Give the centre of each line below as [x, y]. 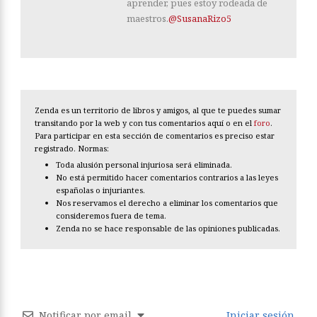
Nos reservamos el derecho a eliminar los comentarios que [167, 203]
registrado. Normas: [72, 149]
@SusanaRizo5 [200, 19]
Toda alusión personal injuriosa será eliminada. [144, 165]
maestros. [148, 19]
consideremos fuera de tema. [111, 216]
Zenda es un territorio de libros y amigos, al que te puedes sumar [158, 110]
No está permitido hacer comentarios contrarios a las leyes [167, 178]
